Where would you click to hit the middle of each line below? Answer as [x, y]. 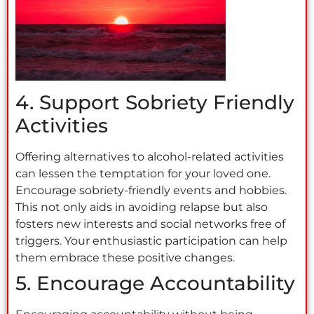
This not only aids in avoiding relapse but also [142, 207]
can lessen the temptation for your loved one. [143, 174]
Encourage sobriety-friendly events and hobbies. [151, 191]
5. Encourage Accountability [155, 284]
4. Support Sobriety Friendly [155, 103]
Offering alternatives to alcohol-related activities [150, 157]
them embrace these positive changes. [125, 258]
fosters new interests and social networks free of [150, 224]
